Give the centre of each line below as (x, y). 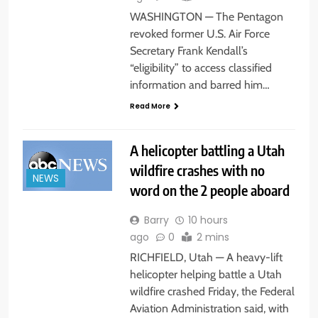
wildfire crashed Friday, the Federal (212, 291)
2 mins (213, 237)
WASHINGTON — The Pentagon (206, 16)
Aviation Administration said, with (209, 308)
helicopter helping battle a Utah (205, 274)
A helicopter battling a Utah (207, 150)
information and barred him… (199, 84)
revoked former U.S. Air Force (199, 33)
